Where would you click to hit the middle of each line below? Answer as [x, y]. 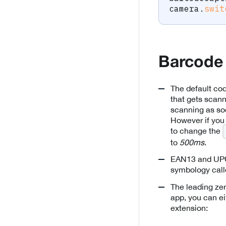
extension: [189, 208]
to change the [196, 131]
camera [184, 9]
